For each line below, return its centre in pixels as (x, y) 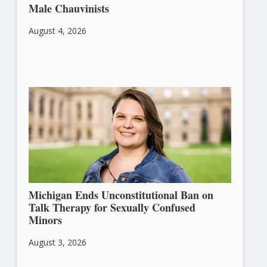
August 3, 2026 (57, 242)
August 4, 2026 (57, 31)
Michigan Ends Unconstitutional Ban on (121, 195)
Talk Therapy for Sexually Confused (112, 207)
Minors (47, 220)
